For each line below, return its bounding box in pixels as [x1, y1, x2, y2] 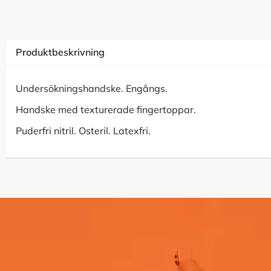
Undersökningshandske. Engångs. [16, 82, 168, 95]
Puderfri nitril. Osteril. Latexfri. [16, 124, 151, 137]
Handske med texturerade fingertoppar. [16, 103, 196, 116]
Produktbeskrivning [16, 45, 105, 58]
